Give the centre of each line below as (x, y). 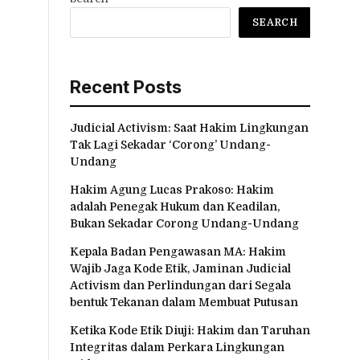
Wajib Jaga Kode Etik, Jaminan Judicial (180, 268)
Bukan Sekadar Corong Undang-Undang (184, 223)
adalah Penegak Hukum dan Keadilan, (175, 206)
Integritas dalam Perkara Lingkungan (177, 347)
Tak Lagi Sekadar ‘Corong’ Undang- (170, 144)
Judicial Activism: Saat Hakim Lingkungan (189, 127)
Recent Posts (126, 86)
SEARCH (275, 22)
